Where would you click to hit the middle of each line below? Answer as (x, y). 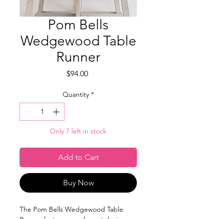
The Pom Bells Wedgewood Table (71, 209)
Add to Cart (78, 157)
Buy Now (78, 183)
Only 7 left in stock (78, 131)
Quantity (76, 95)
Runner (78, 57)
